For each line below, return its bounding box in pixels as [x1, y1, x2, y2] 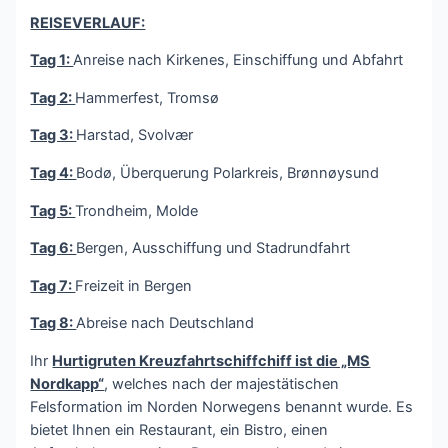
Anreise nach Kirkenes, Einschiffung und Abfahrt [73, 51, 404, 70]
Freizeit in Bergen [75, 276, 193, 295]
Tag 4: [30, 164, 77, 183]
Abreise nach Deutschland [76, 314, 255, 333]
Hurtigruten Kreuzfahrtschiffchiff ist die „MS [52, 351, 371, 370]
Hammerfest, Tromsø [75, 88, 220, 107]
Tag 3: [30, 126, 77, 145]
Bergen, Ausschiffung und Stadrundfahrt [76, 239, 351, 258]
